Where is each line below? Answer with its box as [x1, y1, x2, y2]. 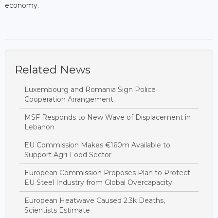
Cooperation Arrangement [24, 95, 113, 104]
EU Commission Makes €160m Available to [24, 141, 170, 150]
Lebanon [24, 123, 54, 132]
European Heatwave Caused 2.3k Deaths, [24, 196, 165, 205]
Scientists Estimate [24, 206, 90, 215]
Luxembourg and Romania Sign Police [24, 85, 156, 94]
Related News [15, 63, 91, 77]
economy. [5, 1, 39, 10]
